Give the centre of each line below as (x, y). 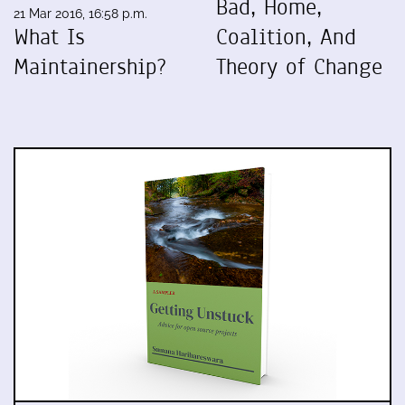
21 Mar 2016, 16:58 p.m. (80, 13)
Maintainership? (90, 66)
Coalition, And (286, 37)
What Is (49, 37)
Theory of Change (299, 66)
